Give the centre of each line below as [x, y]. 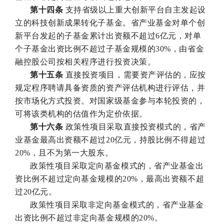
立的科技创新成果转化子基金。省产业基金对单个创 [110, 22]
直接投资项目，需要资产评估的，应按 [134, 74]
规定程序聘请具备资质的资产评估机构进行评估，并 [110, 87]
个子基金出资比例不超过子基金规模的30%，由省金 [110, 48]
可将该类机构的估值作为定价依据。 [81, 113]
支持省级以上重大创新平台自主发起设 [134, 9]
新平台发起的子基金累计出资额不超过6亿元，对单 [108, 35]
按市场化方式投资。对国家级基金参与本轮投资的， [110, 100]
